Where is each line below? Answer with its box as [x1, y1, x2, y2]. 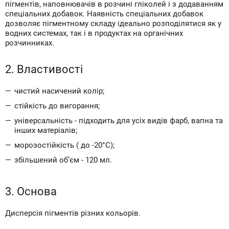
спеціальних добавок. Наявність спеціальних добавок [5, 9, 203, 18]
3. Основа [5, 185, 57, 198]
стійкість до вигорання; [14, 101, 100, 110]
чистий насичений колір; [14, 86, 104, 96]
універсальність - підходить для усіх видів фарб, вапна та [14, 116, 223, 125]
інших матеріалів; [14, 126, 77, 135]
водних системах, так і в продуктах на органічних [5, 29, 183, 38]
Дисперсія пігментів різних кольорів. [5, 209, 141, 218]
